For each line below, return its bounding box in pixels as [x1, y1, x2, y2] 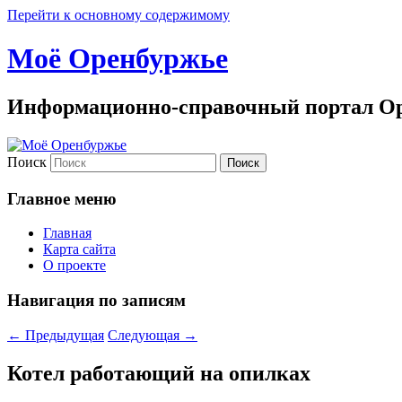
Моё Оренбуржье [7, 42, 228, 75]
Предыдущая [22, 327, 104, 343]
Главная [43, 225, 92, 241]
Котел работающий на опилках [7, 361, 310, 385]
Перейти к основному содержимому [7, 7, 230, 22]
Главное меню [7, 188, 117, 208]
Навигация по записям [7, 290, 186, 310]
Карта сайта [43, 241, 116, 258]
